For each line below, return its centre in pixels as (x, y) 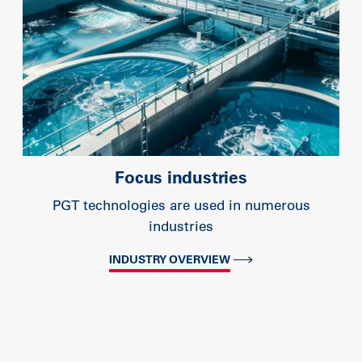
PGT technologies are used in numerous (181, 204)
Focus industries (181, 177)
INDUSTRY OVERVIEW (169, 259)
